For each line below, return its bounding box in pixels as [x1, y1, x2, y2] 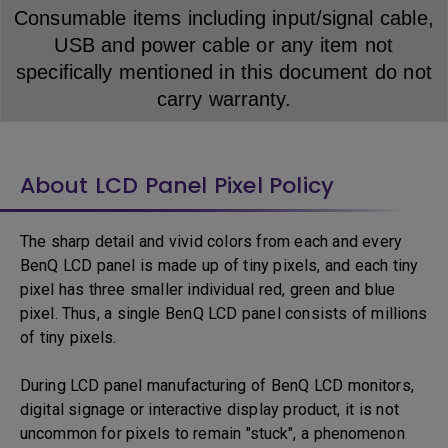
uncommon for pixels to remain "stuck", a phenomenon [20, 424, 405, 443]
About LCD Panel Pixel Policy [20, 170, 334, 201]
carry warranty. [156, 88, 292, 110]
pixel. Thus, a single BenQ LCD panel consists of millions [20, 304, 428, 323]
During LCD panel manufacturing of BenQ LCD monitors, [20, 376, 414, 395]
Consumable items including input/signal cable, [14, 7, 434, 29]
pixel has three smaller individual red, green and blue [20, 280, 396, 299]
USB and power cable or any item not [54, 34, 394, 56]
